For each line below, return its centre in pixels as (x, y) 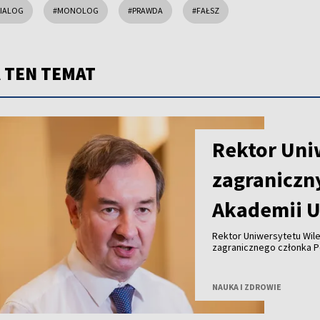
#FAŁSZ (206, 10)
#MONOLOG (76, 10)
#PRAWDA (145, 10)
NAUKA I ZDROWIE (247, 287)
